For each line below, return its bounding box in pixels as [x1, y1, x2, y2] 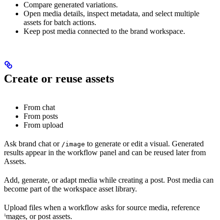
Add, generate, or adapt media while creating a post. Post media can [4, 175, 214, 184]
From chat [24, 103, 55, 111]
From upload [24, 120, 63, 129]
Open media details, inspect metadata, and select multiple [24, 9, 199, 18]
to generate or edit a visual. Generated [85, 139, 204, 148]
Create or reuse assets [4, 72, 114, 85]
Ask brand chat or [4, 139, 61, 148]
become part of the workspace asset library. [4, 184, 137, 193]
